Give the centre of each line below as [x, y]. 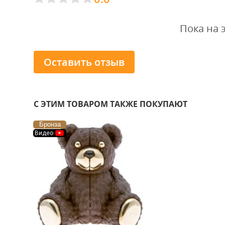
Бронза [50, 124]
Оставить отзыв [84, 62]
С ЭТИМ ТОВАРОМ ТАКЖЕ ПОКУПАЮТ [110, 104]
